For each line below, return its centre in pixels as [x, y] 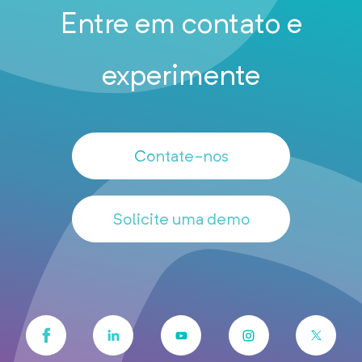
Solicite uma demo [181, 219]
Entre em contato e [181, 23]
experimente [181, 74]
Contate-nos [181, 156]
